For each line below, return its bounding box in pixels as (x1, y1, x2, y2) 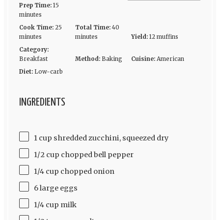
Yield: (131, 33, 148, 41)
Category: (19, 46, 49, 54)
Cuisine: (131, 55, 156, 63)
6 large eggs (33, 183, 78, 192)
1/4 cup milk (33, 200, 77, 209)
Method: (75, 55, 100, 63)
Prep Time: (19, 2, 52, 9)
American (157, 55, 185, 63)
